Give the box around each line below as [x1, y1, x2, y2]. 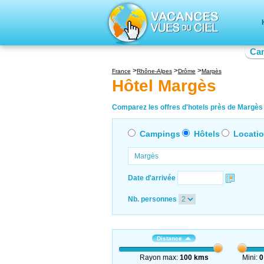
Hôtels [193, 128, 220, 138]
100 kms [179, 253, 209, 262]
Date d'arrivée [127, 173, 176, 182]
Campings [139, 128, 180, 138]
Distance [157, 235, 183, 242]
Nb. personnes [127, 194, 177, 203]
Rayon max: [139, 253, 180, 262]
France [111, 68, 131, 74]
